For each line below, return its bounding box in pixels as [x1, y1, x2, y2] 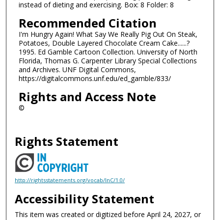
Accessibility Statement [15, 191, 155, 207]
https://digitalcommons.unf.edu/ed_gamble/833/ [18, 73, 171, 83]
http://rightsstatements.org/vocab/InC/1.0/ [15, 176, 125, 184]
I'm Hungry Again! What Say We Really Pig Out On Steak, [18, 29, 197, 39]
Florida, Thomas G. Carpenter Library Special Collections [18, 55, 197, 65]
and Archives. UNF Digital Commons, [18, 64, 136, 74]
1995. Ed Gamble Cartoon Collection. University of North [18, 47, 197, 56]
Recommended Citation [18, 14, 157, 31]
